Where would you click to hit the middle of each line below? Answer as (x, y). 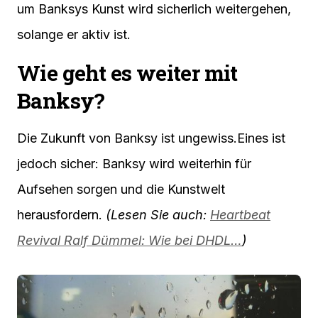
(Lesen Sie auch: (158, 215)
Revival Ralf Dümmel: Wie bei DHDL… (130, 241)
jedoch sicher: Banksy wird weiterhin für (134, 164)
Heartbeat (240, 215)
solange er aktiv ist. (74, 35)
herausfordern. (61, 215)
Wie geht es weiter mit (127, 73)
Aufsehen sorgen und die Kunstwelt (121, 190)
